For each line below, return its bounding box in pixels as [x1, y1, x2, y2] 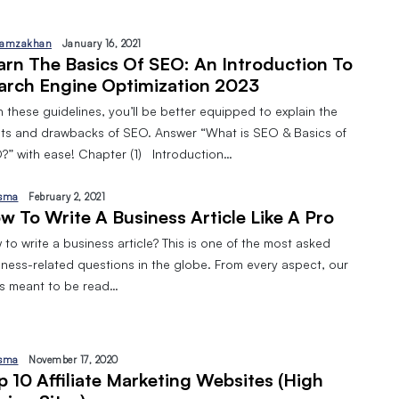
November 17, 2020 [28, 353, 118, 366]
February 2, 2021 [28, 190, 105, 203]
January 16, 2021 [61, 37, 142, 50]
